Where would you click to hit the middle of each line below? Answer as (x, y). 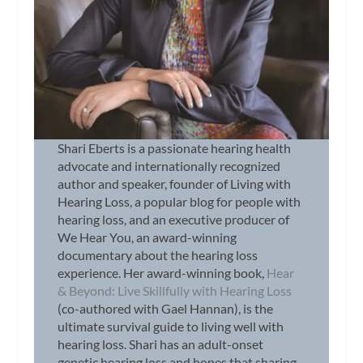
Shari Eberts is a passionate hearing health (175, 147)
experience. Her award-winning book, (162, 272)
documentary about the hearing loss (158, 254)
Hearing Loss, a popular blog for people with (179, 201)
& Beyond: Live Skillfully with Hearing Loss (175, 290)
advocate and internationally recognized (169, 165)
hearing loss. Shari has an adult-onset (161, 344)
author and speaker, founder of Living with (175, 183)
